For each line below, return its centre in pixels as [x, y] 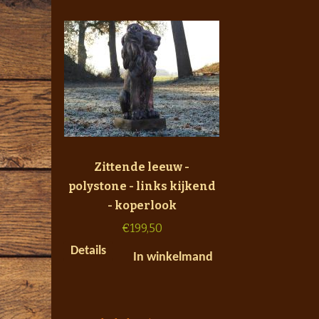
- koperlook [142, 205]
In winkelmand [173, 257]
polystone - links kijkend [142, 186]
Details [88, 251]
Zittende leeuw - [142, 167]
